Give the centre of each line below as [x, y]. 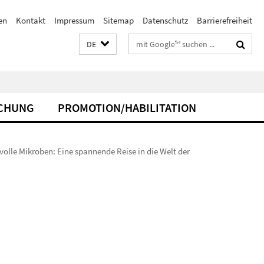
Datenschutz [165, 20]
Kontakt [31, 20]
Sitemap [118, 20]
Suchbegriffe [152, 42]
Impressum [74, 20]
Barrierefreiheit [225, 20]
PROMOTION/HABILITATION [127, 108]
